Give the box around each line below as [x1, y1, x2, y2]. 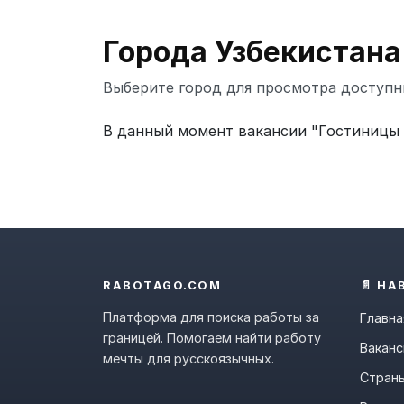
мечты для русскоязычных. [103, 351, 274, 366]
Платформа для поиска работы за [103, 309, 319, 325]
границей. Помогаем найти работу [103, 330, 321, 345]
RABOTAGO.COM [103, 279, 221, 292]
